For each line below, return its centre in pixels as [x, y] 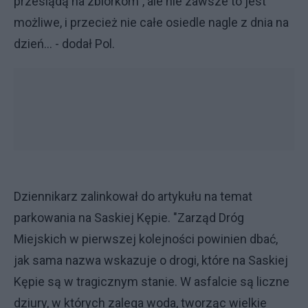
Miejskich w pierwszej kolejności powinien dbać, [146, 239]
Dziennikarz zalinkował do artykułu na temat [133, 196]
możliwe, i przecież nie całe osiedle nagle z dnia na [151, 22]
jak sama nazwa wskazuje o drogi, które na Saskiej [151, 260]
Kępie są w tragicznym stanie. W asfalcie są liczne [152, 282]
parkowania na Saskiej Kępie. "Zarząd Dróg [129, 218]
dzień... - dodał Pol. [66, 44]
